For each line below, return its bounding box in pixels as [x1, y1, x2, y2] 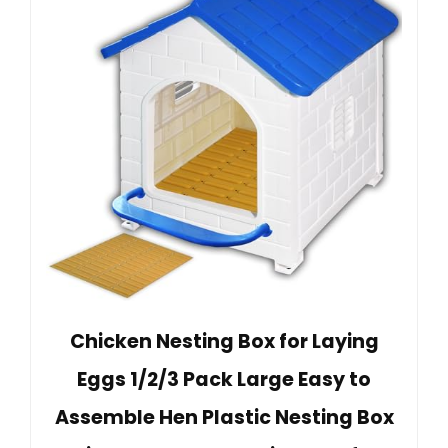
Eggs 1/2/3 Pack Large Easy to [77, 366, 371, 394]
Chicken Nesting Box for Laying [69, 328, 379, 356]
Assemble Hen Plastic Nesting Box [54, 404, 394, 432]
